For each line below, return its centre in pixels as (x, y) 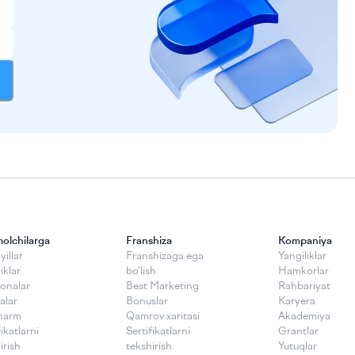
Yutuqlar (297, 347)
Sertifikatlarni (158, 332)
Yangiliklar (302, 256)
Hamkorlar (303, 271)
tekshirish (149, 347)
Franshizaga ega (165, 256)
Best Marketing (163, 286)
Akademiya (304, 317)
